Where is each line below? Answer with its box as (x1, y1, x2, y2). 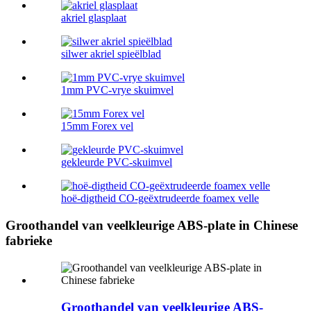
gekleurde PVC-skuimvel (61, 156, 172, 169)
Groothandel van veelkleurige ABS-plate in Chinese (6, 218, 298, 233)
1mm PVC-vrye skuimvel (61, 84, 174, 96)
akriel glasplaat (61, 12, 126, 24)
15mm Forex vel (61, 120, 133, 133)
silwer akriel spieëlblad (61, 48, 161, 60)
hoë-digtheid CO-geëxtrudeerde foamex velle (61, 192, 259, 205)
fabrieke (6, 233, 52, 249)
